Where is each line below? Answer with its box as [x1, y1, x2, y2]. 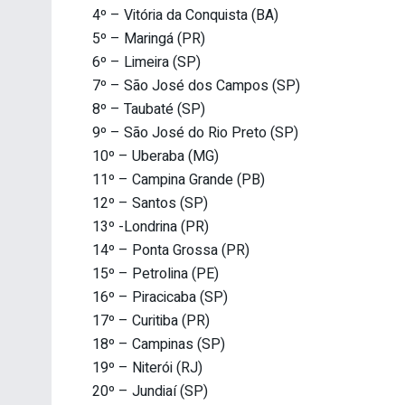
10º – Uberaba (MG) [92, 146, 219, 168]
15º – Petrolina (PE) [92, 263, 219, 286]
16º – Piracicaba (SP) [92, 287, 228, 309]
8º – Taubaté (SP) [92, 99, 205, 121]
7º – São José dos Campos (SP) [92, 75, 300, 98]
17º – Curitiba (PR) [92, 310, 210, 333]
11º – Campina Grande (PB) [92, 169, 265, 192]
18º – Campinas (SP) [92, 334, 225, 356]
